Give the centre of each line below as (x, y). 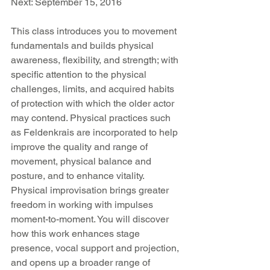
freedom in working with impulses (83, 205)
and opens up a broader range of (82, 262)
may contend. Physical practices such (92, 118)
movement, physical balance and (82, 161)
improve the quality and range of (80, 147)
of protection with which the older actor (94, 103)
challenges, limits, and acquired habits (94, 89)
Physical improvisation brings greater (91, 190)
